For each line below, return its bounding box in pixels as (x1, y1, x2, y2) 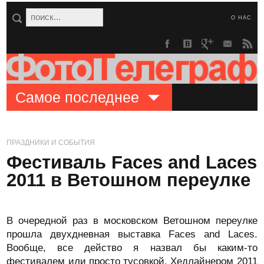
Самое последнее (15, 89, 140, 105)
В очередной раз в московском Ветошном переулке (6, 215, 258, 226)
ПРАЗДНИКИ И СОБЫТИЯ (6, 138, 95, 147)
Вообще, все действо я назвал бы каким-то (6, 242, 258, 253)
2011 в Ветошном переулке (6, 170, 251, 190)
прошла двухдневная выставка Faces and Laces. (6, 229, 258, 240)
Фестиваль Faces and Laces (6, 152, 258, 173)
